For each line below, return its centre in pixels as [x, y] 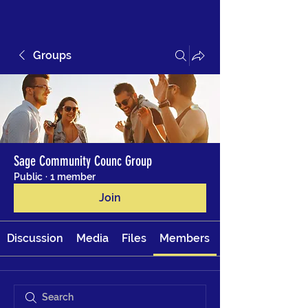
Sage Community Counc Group [83, 161]
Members [185, 238]
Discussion [35, 238]
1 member [73, 177]
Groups [52, 55]
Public [28, 177]
